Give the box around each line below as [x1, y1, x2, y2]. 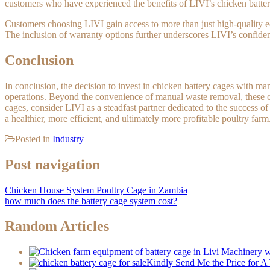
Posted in [15, 133, 52, 144]
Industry [52, 133, 84, 144]
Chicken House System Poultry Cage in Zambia [5, 184, 187, 195]
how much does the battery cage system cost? [5, 195, 177, 206]
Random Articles [5, 218, 109, 234]
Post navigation [5, 156, 100, 172]
